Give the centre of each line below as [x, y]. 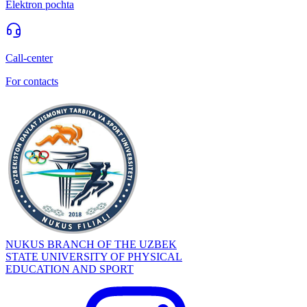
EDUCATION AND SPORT [70, 269]
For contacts [32, 82]
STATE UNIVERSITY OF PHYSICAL [94, 257]
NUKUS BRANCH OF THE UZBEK [91, 245]
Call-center [29, 58]
